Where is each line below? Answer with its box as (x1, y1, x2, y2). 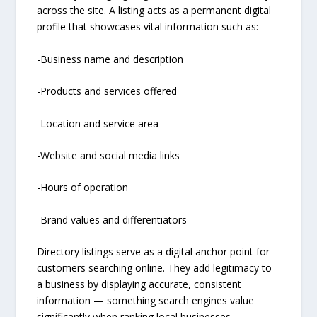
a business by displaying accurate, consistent (37, 277, 242, 292)
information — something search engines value (37, 294, 255, 308)
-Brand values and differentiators (37, 212, 188, 226)
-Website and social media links (37, 148, 180, 162)
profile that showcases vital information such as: (37, 20, 259, 34)
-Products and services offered (37, 84, 178, 98)
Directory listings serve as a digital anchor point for (37, 245, 270, 259)
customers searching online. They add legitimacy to (37, 261, 272, 275)
